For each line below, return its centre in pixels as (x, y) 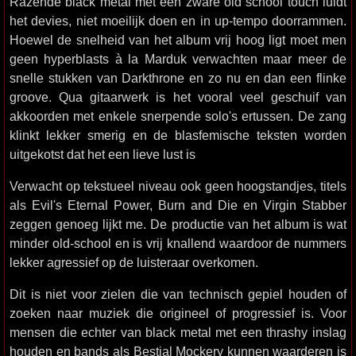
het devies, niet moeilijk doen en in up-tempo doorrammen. (178, 21)
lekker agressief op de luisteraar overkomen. (134, 262)
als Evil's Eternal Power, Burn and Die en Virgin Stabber (178, 205)
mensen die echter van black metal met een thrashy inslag (178, 332)
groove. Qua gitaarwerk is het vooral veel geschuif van (178, 97)
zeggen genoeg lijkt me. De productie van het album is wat (178, 224)
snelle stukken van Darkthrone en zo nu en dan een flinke (178, 78)
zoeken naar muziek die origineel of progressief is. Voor (178, 313)
